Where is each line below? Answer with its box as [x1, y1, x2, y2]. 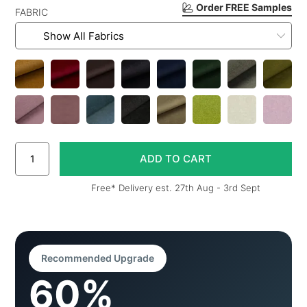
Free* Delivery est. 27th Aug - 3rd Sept [91, 182, 260, 193]
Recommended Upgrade [41, 251, 155, 264]
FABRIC [15, 6, 49, 19]
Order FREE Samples [195, 1, 292, 14]
